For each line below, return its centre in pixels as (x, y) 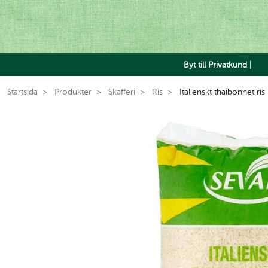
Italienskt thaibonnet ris (222, 92)
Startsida (22, 92)
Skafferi (122, 92)
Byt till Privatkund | (217, 65)
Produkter (73, 92)
